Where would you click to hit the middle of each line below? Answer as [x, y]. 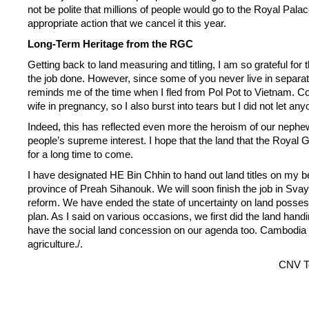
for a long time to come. [80, 154]
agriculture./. [55, 244]
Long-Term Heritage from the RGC [110, 44]
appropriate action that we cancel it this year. [127, 23]
